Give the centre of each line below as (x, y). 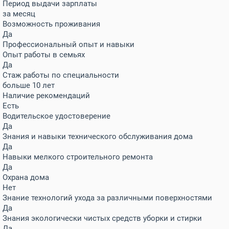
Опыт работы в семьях (44, 55)
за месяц (19, 14)
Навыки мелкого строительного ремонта (78, 157)
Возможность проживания (51, 24)
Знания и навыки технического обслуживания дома (98, 136)
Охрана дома (26, 177)
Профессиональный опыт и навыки (68, 44)
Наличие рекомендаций (46, 96)
